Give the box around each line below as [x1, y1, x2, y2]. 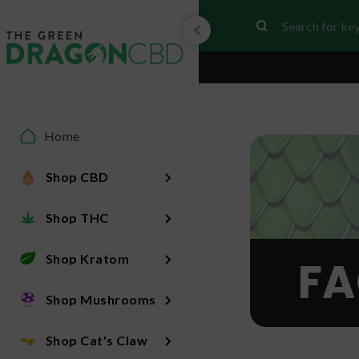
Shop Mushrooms [45, 291, 156, 307]
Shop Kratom [45, 250, 130, 266]
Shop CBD [45, 168, 109, 184]
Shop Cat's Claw [45, 332, 148, 348]
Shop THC [45, 209, 109, 225]
